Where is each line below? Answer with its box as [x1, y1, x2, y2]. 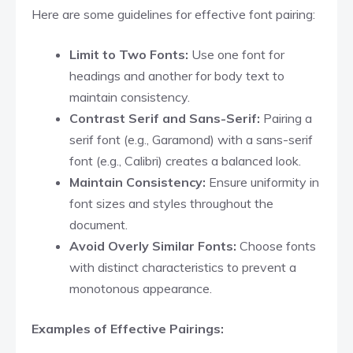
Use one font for [191, 46, 284, 62]
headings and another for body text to [69, 67, 284, 84]
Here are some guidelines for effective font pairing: [32, 6, 315, 22]
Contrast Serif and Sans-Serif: [69, 110, 260, 126]
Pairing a [260, 110, 312, 126]
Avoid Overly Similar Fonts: [69, 237, 240, 254]
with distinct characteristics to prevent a [69, 258, 296, 275]
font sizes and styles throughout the [69, 195, 273, 211]
